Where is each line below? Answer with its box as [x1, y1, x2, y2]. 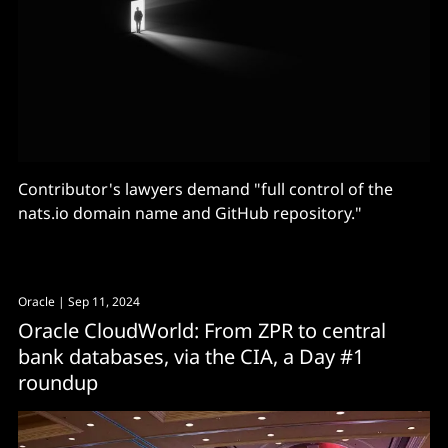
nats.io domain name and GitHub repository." [18, 201, 362, 224]
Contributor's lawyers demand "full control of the [18, 177, 393, 200]
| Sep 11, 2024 [55, 292, 140, 310]
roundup [18, 368, 98, 396]
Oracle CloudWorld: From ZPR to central [18, 316, 386, 344]
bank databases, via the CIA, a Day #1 [18, 342, 364, 370]
